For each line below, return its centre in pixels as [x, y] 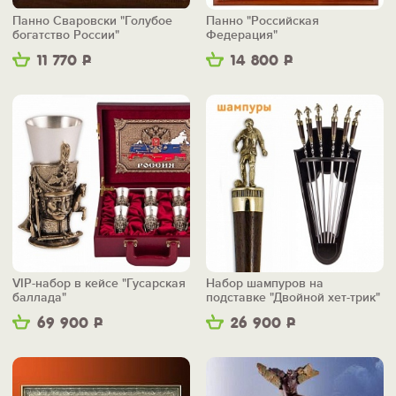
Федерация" [242, 35]
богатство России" [66, 35]
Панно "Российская [263, 21]
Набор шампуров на [265, 284]
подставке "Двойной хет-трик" [293, 298]
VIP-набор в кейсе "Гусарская [99, 284]
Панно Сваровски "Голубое [92, 21]
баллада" [39, 298]
